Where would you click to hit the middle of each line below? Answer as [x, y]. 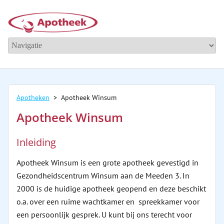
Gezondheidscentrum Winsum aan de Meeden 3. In [103, 175]
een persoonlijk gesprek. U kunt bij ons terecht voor [104, 214]
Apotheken [33, 97]
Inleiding [36, 142]
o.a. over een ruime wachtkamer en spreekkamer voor [108, 201]
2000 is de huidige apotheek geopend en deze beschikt [111, 188]
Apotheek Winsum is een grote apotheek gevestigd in [107, 162]
